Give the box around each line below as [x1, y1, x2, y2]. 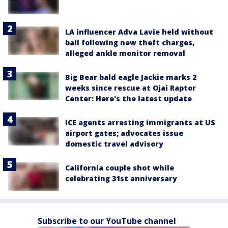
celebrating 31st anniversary [65, 173, 177, 183]
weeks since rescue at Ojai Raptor [65, 82, 196, 93]
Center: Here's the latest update [65, 93, 192, 103]
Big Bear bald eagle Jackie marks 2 [65, 72, 196, 82]
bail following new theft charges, [65, 37, 194, 47]
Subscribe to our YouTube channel [38, 215, 176, 226]
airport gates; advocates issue [65, 128, 183, 138]
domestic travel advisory [65, 138, 163, 149]
